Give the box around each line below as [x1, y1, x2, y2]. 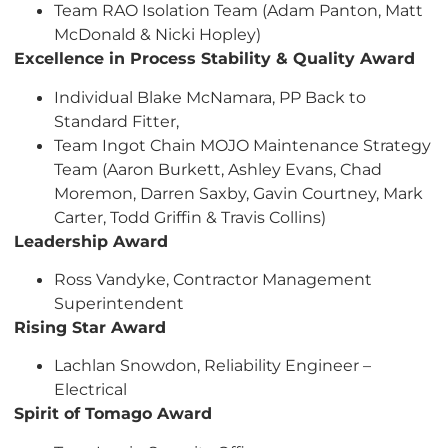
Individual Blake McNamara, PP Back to [54, 86, 366, 107]
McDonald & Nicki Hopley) [54, 24, 261, 45]
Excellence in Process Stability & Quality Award [14, 48, 415, 69]
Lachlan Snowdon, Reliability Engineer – [54, 355, 371, 376]
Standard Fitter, [54, 110, 179, 131]
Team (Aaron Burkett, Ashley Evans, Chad [54, 158, 382, 179]
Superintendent [54, 292, 184, 313]
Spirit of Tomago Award [14, 403, 212, 424]
